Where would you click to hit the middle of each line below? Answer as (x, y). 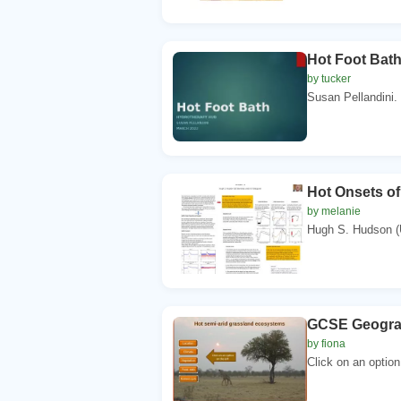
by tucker (329, 78)
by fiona (326, 343)
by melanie (334, 211)
